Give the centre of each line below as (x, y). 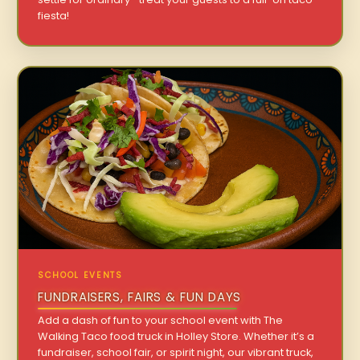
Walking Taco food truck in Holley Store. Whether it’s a (176, 336)
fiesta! (54, 16)
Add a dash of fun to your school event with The (161, 320)
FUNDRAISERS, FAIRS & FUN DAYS (140, 297)
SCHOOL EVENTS (80, 275)
